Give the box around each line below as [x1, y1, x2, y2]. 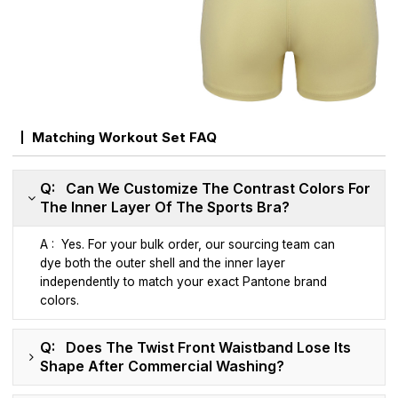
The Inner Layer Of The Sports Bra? [40, 198, 291, 217]
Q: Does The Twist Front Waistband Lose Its [40, 338, 352, 357]
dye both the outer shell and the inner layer [40, 256, 286, 271]
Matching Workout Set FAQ [32, 129, 218, 147]
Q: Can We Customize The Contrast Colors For [40, 179, 371, 198]
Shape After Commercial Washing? [40, 357, 285, 376]
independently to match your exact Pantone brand [40, 275, 328, 290]
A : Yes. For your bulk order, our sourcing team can [40, 237, 336, 252]
